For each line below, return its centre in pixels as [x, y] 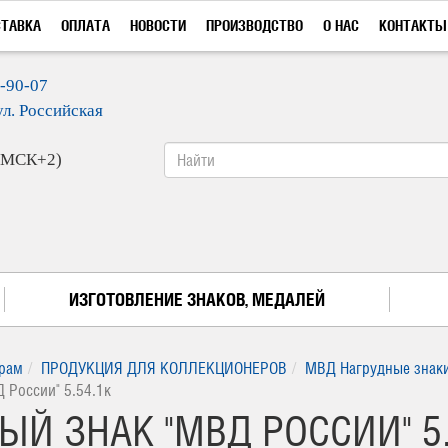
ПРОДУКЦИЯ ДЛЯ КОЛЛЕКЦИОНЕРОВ [164, 368]
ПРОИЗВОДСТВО [254, 25]
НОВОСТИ [158, 25]
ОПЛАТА [85, 25]
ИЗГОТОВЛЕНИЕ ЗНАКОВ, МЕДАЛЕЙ [197, 299]
